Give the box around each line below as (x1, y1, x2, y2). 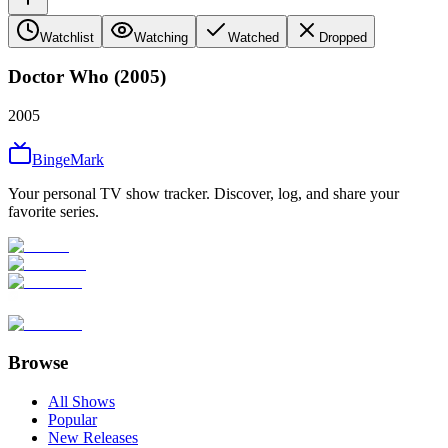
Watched (228, 29, 279, 45)
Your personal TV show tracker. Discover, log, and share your (8, 185, 399, 203)
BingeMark (32, 151, 104, 169)
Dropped (319, 29, 367, 45)
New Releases (48, 428, 138, 446)
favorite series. (8, 203, 99, 221)
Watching (134, 29, 188, 45)
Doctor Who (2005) (8, 66, 166, 88)
